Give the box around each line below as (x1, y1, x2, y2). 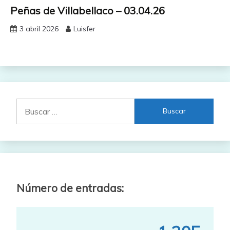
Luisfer (73, 24, 95, 33)
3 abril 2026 (20, 24, 59, 33)
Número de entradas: (16, 181, 124, 195)
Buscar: (16, 99, 43, 109)
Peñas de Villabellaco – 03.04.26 (10, 4, 165, 17)
